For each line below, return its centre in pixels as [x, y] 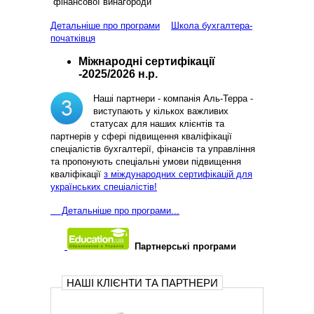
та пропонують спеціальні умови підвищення [146, 162]
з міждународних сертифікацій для [178, 175]
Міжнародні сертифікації [147, 62]
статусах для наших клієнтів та [157, 124]
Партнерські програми [185, 247]
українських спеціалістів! [104, 187]
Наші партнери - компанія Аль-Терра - [173, 99]
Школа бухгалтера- [212, 26]
